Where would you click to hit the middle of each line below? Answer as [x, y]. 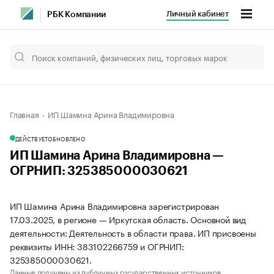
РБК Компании [76, 15]
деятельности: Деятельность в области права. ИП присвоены [133, 232]
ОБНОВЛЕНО [66, 138]
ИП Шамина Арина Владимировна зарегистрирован [115, 206]
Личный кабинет [197, 14]
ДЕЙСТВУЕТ [32, 138]
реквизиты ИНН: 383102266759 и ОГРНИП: [97, 246]
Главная [24, 114]
